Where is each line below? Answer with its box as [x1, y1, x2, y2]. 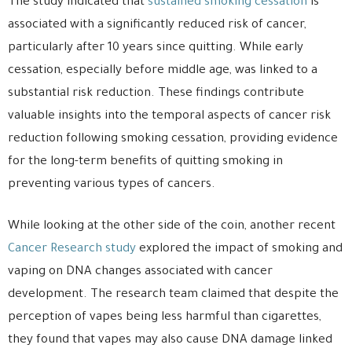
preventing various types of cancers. [8, 178, 215, 192]
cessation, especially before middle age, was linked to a [8, 64, 317, 79]
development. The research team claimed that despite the [8, 288, 339, 302]
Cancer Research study [8, 243, 136, 257]
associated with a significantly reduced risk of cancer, [8, 19, 306, 33]
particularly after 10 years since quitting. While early [8, 42, 303, 56]
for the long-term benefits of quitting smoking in [8, 156, 283, 170]
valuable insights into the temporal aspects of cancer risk [8, 110, 331, 124]
